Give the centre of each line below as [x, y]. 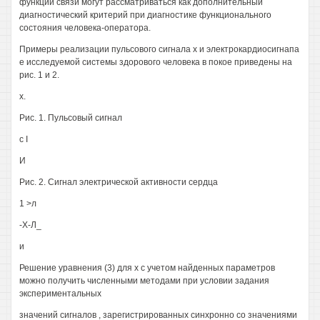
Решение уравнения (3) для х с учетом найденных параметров [147, 268]
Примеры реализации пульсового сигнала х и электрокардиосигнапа [159, 49]
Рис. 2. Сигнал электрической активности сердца [119, 182]
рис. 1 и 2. [39, 75]
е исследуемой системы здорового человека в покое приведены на [156, 62]
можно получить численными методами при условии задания [144, 281]
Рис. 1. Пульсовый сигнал [71, 118]
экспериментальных [60, 294]
